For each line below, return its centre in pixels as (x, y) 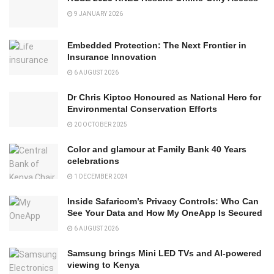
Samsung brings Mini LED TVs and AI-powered (165, 254)
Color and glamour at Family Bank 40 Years (157, 150)
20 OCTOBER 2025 (100, 125)
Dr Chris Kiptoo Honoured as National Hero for (164, 98)
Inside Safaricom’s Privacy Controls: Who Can (163, 202)
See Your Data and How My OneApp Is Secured (165, 213)
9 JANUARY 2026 (98, 14)
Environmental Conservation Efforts (142, 109)
